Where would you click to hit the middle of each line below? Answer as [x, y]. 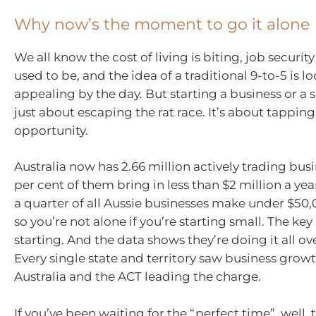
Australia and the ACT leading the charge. [138, 277]
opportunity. [51, 130]
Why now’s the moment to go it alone [162, 24]
